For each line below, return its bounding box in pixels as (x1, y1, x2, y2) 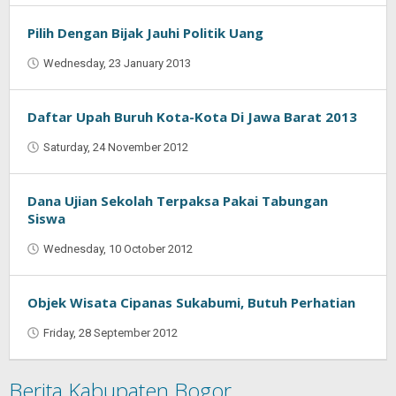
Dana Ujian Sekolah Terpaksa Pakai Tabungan (27, 192, 328, 209)
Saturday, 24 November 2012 (43, 141, 188, 154)
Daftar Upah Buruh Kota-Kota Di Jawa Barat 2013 (27, 108, 357, 126)
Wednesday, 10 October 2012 (43, 242, 193, 255)
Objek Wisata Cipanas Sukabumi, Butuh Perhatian (27, 293, 355, 311)
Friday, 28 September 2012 (43, 326, 178, 339)
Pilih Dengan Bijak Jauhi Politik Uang (27, 24, 263, 42)
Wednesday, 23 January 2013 (43, 57, 191, 70)
